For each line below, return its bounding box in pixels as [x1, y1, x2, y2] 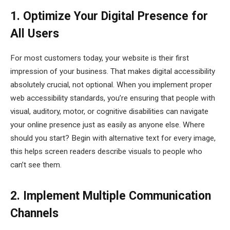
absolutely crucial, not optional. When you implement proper [10, 80, 212, 90]
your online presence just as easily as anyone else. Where [10, 120, 205, 130]
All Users [10, 27, 59, 41]
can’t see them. [10, 160, 62, 170]
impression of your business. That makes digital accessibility [10, 67, 215, 76]
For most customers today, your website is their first [10, 53, 189, 63]
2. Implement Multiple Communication [10, 189, 211, 203]
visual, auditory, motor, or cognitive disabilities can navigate [10, 107, 208, 117]
